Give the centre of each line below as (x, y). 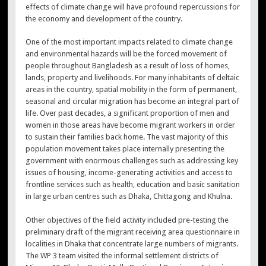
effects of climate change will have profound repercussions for (133, 7)
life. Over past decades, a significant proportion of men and (128, 113)
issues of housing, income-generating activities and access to (129, 173)
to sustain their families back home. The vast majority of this (127, 137)
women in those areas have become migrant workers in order (131, 125)
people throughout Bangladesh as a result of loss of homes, (128, 66)
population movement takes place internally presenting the (125, 149)
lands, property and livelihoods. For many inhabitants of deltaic (133, 78)
